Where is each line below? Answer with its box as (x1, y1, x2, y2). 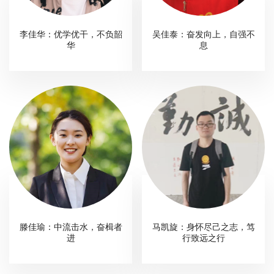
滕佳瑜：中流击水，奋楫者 (19, 222, 122, 232)
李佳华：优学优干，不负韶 (19, 29, 122, 40)
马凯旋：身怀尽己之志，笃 (152, 222, 255, 232)
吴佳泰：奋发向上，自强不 (152, 29, 255, 40)
